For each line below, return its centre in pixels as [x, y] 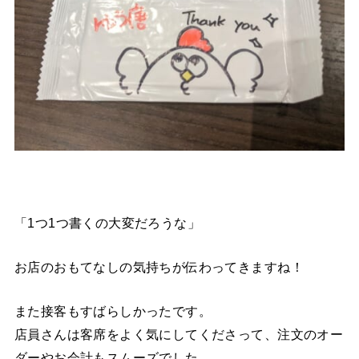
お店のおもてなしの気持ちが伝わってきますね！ [159, 267]
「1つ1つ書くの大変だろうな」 [107, 222]
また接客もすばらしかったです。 [113, 311]
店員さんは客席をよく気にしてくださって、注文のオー [179, 335]
